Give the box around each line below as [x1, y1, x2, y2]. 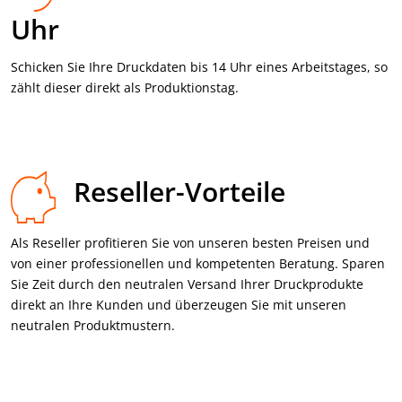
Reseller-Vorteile [74, 172, 285, 210]
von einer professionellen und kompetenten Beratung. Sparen [11, 254, 385, 272]
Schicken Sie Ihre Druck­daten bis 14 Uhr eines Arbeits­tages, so [11, 57, 388, 75]
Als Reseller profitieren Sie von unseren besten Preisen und [11, 233, 370, 251]
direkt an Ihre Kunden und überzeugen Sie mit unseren [11, 295, 346, 313]
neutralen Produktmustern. [11, 316, 175, 334]
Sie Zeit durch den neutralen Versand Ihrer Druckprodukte [11, 275, 363, 293]
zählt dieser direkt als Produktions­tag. [11, 78, 239, 96]
